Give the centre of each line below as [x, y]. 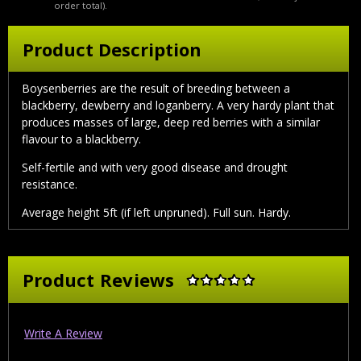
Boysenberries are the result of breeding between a [156, 89]
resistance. [50, 185]
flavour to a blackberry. [83, 139]
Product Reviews [98, 280]
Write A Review [63, 333]
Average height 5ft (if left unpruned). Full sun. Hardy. [156, 213]
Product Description [112, 49]
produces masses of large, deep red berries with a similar [171, 122]
